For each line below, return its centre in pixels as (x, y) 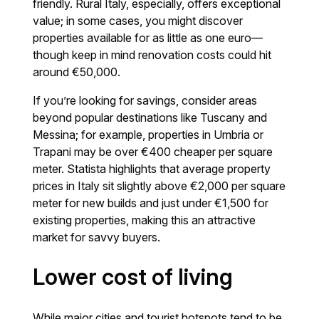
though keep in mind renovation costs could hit (152, 54)
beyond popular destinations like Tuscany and (150, 117)
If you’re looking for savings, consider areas (145, 100)
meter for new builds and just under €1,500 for (151, 203)
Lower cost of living (133, 277)
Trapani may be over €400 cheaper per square (153, 151)
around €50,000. (77, 72)
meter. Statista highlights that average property (152, 168)
